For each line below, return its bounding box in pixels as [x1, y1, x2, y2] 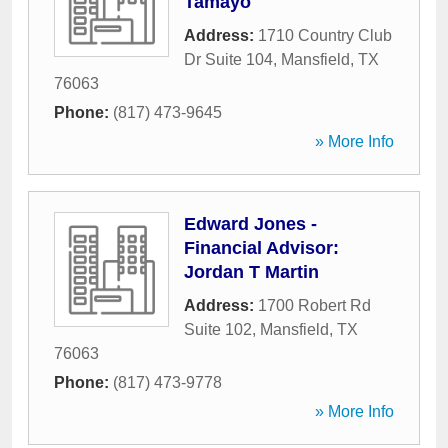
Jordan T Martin [184, 262, 319, 282]
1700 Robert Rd [258, 297, 371, 314]
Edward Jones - [184, 214, 317, 234]
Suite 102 [184, 321, 252, 338]
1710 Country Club [258, 27, 392, 44]
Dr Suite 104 [184, 51, 273, 68]
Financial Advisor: [184, 238, 339, 258]
